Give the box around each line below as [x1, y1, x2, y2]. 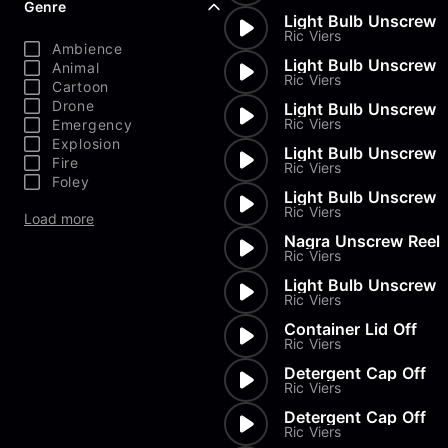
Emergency [52, 116, 133, 133]
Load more [24, 210, 94, 227]
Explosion [52, 135, 121, 152]
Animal [52, 59, 100, 76]
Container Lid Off [284, 319, 417, 339]
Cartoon [52, 78, 109, 95]
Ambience [52, 40, 123, 57]
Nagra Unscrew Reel [284, 231, 440, 251]
